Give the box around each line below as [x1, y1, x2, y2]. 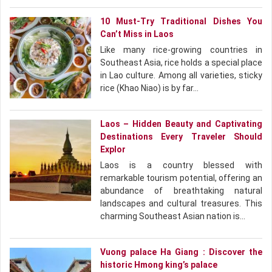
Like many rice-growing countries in [100, 45, 262, 55]
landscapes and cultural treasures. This [100, 199, 262, 208]
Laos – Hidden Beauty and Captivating [100, 119, 262, 129]
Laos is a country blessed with [100, 160, 262, 170]
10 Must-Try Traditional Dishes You [100, 16, 262, 26]
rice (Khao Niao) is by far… [100, 83, 199, 93]
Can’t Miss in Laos [100, 29, 174, 39]
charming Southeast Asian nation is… [100, 211, 245, 221]
